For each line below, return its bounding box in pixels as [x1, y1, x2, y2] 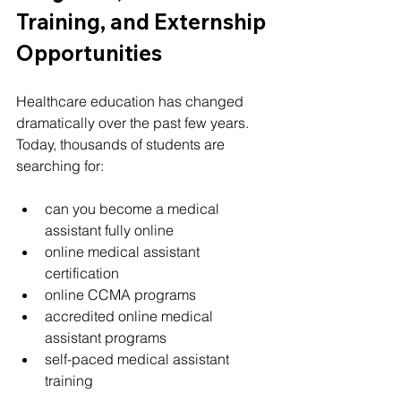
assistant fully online [45, 221, 174, 239]
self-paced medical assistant [45, 350, 233, 368]
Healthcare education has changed [16, 92, 247, 110]
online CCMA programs [45, 286, 196, 303]
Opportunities [16, 39, 162, 66]
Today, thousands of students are [16, 135, 228, 153]
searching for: [16, 157, 104, 175]
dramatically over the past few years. [16, 114, 249, 132]
